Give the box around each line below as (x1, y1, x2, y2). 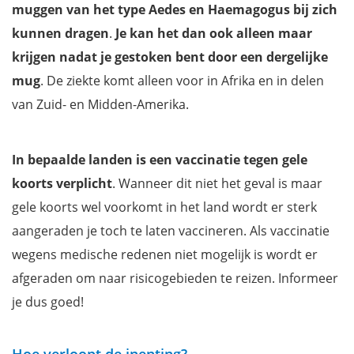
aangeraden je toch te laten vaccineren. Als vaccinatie (12, 221, 330, 239)
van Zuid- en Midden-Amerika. (12, 95, 189, 113)
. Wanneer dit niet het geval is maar (112, 174, 322, 192)
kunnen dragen (12, 24, 109, 42)
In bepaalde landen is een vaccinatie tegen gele (12, 150, 307, 168)
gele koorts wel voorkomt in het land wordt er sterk (12, 198, 317, 216)
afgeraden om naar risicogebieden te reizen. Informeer (12, 269, 338, 287)
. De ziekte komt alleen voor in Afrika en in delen (40, 71, 324, 89)
